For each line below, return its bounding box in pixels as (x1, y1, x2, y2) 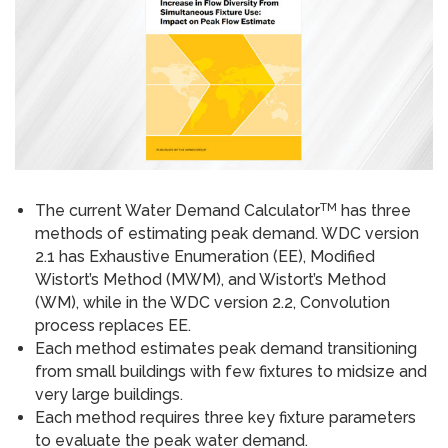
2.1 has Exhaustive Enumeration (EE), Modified (35, 247, 375, 267)
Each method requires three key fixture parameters (35, 408, 416, 428)
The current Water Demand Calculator (35, 201, 320, 221)
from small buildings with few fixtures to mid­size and (35, 362, 427, 382)
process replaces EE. (35, 316, 191, 336)
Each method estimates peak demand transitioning (35, 339, 417, 359)
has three (337, 201, 411, 221)
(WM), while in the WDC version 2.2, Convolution (35, 293, 390, 313)
